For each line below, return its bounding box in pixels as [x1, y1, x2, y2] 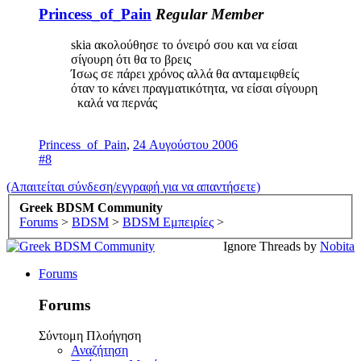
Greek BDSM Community [19, 201, 163, 214]
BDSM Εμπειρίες [122, 215, 214, 229]
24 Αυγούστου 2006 [133, 138, 238, 152]
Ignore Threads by [223, 239, 320, 253]
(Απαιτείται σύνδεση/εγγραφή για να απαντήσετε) [6, 180, 260, 194]
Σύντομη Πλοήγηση [39, 329, 141, 343]
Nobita [320, 239, 355, 253]
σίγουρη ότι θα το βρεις [71, 52, 197, 67]
